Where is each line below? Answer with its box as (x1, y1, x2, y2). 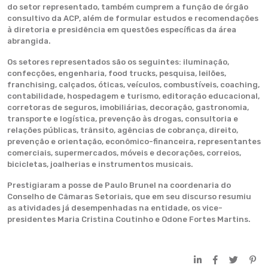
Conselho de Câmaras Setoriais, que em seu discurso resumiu (7, 192, 251, 201)
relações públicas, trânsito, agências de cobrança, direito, (7, 126, 238, 135)
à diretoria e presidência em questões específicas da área (7, 25, 236, 34)
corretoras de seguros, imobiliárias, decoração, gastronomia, (7, 103, 249, 112)
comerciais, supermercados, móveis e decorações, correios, (7, 148, 241, 157)
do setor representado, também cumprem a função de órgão (7, 2, 248, 11)
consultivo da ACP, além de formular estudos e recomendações (7, 14, 258, 23)
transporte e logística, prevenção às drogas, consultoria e (7, 114, 238, 123)
